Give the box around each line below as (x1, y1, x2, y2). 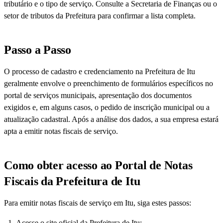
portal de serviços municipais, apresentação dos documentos (4, 91, 192, 100)
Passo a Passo (4, 43, 71, 57)
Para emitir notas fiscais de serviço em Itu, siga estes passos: (4, 199, 191, 208)
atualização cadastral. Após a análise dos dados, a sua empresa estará (4, 115, 219, 124)
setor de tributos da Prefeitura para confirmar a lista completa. (4, 11, 196, 20)
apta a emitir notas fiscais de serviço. (4, 127, 118, 136)
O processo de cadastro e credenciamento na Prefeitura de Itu (4, 67, 195, 76)
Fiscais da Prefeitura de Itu (4, 175, 140, 188)
